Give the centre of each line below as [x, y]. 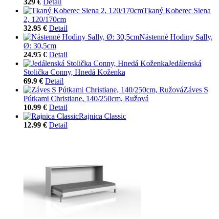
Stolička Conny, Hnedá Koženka [74, 72]
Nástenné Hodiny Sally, [176, 37]
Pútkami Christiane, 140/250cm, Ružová [86, 98]
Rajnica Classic [102, 116]
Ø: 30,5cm [40, 45]
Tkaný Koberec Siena [177, 10]
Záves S [196, 89]
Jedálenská [185, 63]
